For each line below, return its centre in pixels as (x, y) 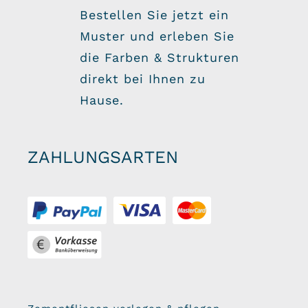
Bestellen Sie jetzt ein (154, 14)
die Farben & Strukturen (159, 57)
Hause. (101, 100)
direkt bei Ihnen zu (142, 78)
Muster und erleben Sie (157, 36)
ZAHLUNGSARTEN (102, 157)
